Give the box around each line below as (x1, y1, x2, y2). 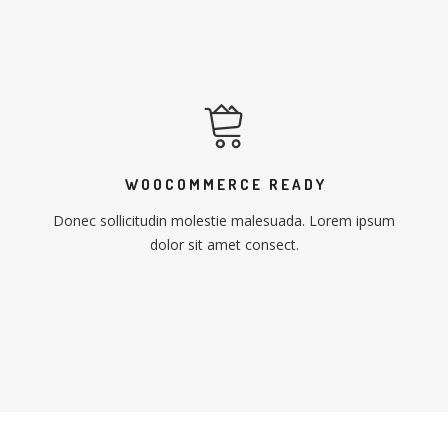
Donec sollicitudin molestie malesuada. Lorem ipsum (53, 211, 395, 230)
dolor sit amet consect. (149, 235, 299, 254)
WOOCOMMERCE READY (124, 175, 327, 194)
